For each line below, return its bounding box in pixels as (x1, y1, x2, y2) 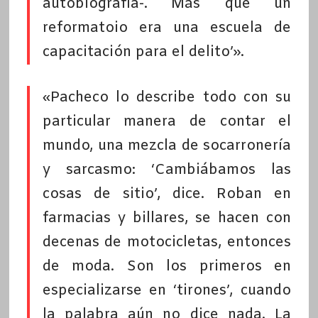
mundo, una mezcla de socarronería (42, 136, 292, 156)
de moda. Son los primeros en (42, 257, 292, 277)
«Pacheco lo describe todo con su (42, 88, 292, 108)
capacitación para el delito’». (42, 43, 244, 62)
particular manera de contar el (42, 112, 292, 132)
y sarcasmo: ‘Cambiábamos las (42, 160, 292, 180)
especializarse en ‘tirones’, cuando (42, 281, 292, 301)
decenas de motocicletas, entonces (42, 233, 292, 253)
